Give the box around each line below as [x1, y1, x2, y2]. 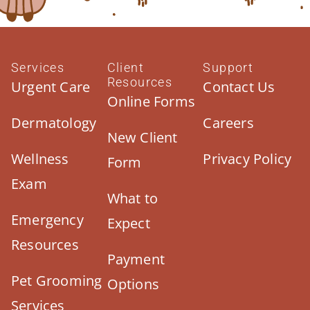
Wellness [11, 149, 69, 169]
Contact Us [203, 77, 275, 97]
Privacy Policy [203, 149, 292, 169]
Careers [203, 113, 254, 133]
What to [107, 189, 158, 208]
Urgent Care [11, 77, 91, 97]
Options [107, 275, 160, 294]
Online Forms [107, 92, 196, 111]
